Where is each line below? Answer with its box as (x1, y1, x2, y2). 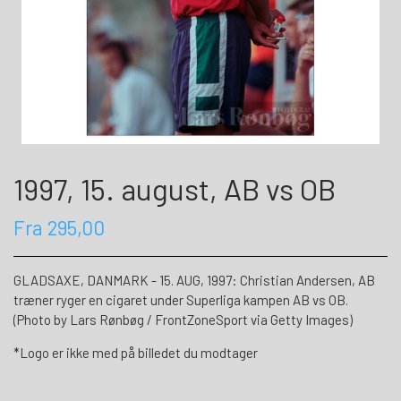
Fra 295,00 (13, 215, 105, 241)
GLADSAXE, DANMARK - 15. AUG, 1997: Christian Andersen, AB (13, 272, 375, 289)
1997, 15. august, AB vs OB (13, 170, 336, 207)
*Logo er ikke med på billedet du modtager (13, 345, 258, 362)
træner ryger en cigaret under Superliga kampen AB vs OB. (13, 292, 348, 309)
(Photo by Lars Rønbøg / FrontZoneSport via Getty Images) (13, 311, 353, 328)
